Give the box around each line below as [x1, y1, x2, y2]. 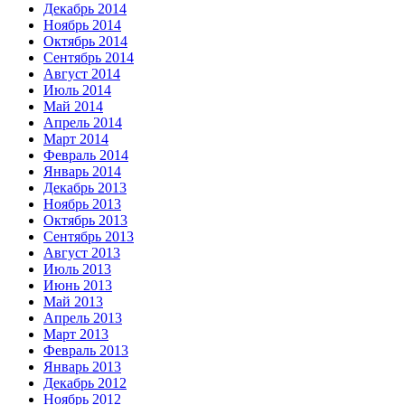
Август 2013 [43, 245, 120, 261]
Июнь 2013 [43, 278, 112, 294]
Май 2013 [43, 294, 103, 310]
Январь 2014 [43, 164, 121, 180]
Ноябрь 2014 [43, 17, 121, 33]
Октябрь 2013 [43, 212, 127, 229]
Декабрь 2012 [43, 375, 127, 391]
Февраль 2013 [43, 343, 128, 359]
